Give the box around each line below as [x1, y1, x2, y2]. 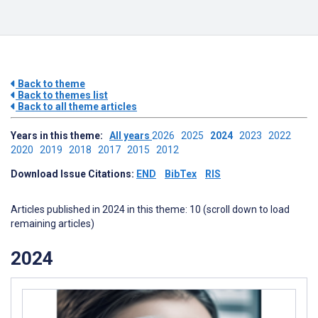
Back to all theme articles [16, 101, 137, 112]
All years [109, 130, 152, 141]
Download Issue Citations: [11, 168, 136, 180]
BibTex [165, 168, 197, 180]
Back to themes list [16, 89, 108, 101]
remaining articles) [11, 218, 94, 229]
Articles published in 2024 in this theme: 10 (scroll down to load [11, 204, 290, 215]
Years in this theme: [11, 130, 109, 141]
